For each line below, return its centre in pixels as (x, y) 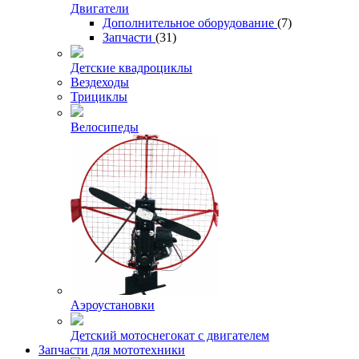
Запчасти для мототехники (112, 349)
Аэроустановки (113, 305)
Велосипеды (105, 127)
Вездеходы (100, 82)
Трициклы (99, 96)
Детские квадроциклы (131, 67)
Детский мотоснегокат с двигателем (170, 335)
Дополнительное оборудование (190, 22)
